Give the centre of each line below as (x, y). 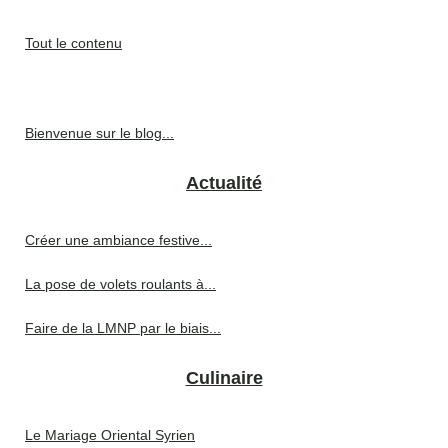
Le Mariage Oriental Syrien (110, 435)
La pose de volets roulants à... (120, 284)
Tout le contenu (73, 43)
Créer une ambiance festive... (118, 240)
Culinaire (224, 378)
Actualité (224, 183)
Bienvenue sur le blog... (99, 133)
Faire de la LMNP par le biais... (123, 328)
